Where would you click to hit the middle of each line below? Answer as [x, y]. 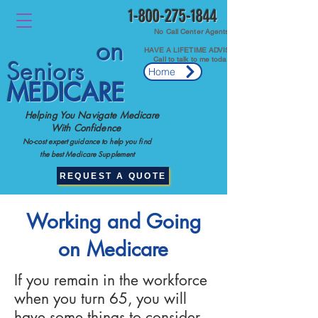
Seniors [46, 71]
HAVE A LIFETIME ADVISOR [193, 50]
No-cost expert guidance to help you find [79, 141]
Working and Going [113, 221]
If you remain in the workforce [111, 280]
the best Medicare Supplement [71, 154]
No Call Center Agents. [193, 32]
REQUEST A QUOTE [113, 176]
